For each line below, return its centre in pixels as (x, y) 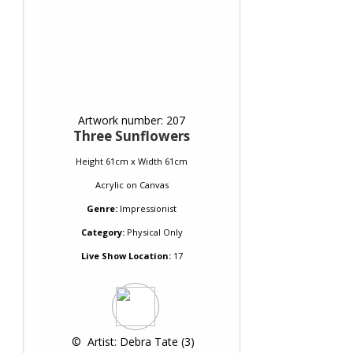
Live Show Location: (126, 256)
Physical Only (153, 232)
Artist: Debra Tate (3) (139, 342)
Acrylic (109, 185)
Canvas (154, 185)
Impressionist (148, 208)
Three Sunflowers (132, 136)
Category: (102, 232)
